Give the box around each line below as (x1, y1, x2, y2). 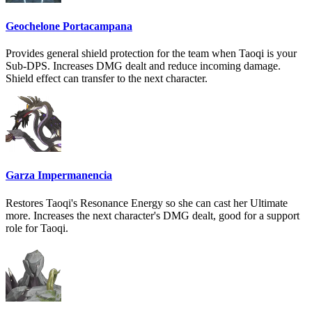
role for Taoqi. (6, 221, 68, 234)
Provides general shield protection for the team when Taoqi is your (6, 47, 297, 60)
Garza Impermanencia (6, 169, 112, 182)
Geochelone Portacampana (6, 19, 132, 32)
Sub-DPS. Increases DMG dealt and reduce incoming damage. (6, 60, 281, 72)
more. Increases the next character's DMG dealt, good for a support (6, 209, 299, 221)
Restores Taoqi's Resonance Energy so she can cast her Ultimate (6, 196, 288, 209)
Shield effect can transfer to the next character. (6, 72, 208, 85)
